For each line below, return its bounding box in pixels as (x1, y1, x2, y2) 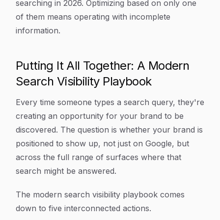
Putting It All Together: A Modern (16, 58, 190, 73)
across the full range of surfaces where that (16, 152, 181, 162)
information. (16, 26, 60, 35)
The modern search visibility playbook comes (16, 190, 185, 199)
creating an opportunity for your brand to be (16, 111, 184, 121)
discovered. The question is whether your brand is (16, 125, 203, 135)
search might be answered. (16, 166, 116, 176)
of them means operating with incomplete (16, 12, 170, 22)
